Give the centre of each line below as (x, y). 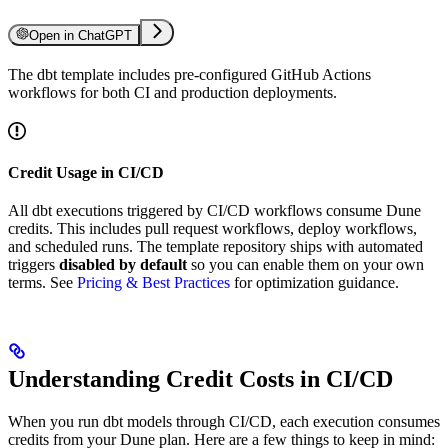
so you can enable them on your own (305, 265)
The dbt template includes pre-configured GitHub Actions (189, 75)
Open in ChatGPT (81, 36)
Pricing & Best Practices (153, 283)
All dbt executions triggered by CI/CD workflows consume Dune (214, 211)
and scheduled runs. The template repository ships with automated (215, 247)
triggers (33, 265)
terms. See (42, 283)
